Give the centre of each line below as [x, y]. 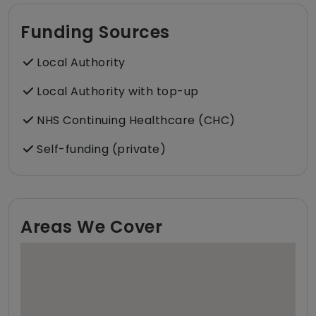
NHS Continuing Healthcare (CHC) [134, 121]
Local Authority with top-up [116, 92]
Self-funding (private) [99, 150]
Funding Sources [95, 32]
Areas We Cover [91, 227]
